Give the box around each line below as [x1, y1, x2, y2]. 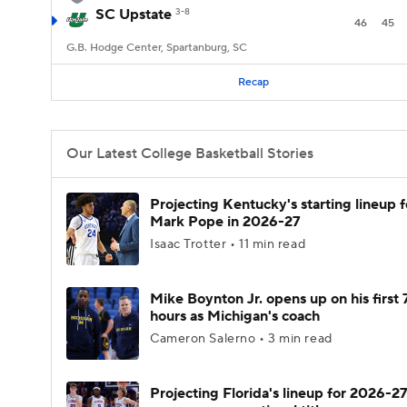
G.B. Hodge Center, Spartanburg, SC [66, 41, 247, 55]
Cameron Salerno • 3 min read [150, 331, 333, 347]
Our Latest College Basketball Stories [66, 144, 313, 163]
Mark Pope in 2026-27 [150, 213, 301, 231]
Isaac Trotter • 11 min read [150, 236, 306, 253]
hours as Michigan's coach [150, 307, 320, 325]
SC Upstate [95, 5, 172, 24]
